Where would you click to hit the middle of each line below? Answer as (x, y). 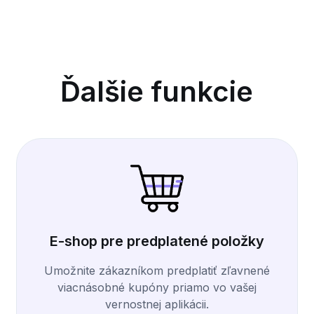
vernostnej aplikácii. (157, 305)
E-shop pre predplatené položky (157, 241)
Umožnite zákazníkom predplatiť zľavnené (157, 271)
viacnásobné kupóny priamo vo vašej (157, 288)
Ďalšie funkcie (157, 92)
